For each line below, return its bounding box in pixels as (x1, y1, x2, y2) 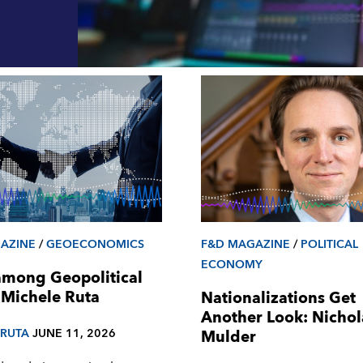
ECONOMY (201, 254, 263, 275)
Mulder (201, 324, 257, 352)
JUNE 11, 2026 (32, 323, 116, 344)
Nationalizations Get (201, 285, 357, 313)
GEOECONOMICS (45, 233, 144, 254)
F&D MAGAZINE (201, 233, 291, 254)
